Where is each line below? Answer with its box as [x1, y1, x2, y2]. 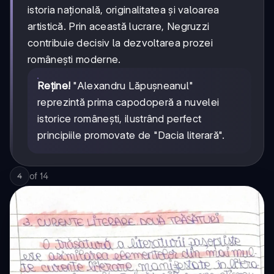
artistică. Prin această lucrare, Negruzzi [28, 20, 210, 32]
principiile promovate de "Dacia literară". [37, 128, 225, 141]
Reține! [37, 79, 71, 92]
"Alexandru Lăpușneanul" [70, 79, 194, 92]
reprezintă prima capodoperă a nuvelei [37, 95, 220, 108]
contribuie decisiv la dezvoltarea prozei [28, 36, 213, 49]
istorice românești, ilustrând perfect [37, 112, 202, 125]
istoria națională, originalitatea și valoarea [28, 3, 220, 16]
